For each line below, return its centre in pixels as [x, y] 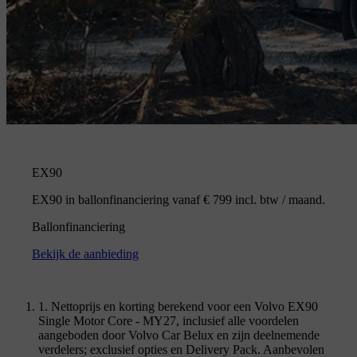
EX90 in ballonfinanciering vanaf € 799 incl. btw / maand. [178, 199]
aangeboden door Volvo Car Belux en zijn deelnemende [179, 335]
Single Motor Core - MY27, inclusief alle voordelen [169, 320]
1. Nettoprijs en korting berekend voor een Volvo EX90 [178, 306]
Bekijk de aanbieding [85, 253]
